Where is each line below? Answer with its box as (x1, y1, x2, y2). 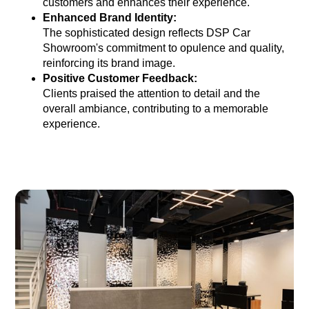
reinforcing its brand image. (43, 57, 176, 69)
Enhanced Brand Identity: (43, 11, 177, 23)
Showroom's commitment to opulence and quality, (43, 41, 285, 54)
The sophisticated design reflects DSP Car (43, 26, 251, 39)
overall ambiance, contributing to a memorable (43, 102, 269, 114)
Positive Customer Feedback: (43, 72, 198, 84)
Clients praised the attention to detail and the (43, 87, 261, 99)
